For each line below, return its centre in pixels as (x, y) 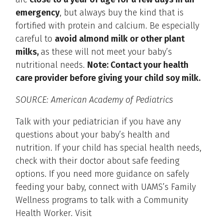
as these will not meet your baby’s (106, 52)
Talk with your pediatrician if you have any (98, 122)
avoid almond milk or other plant (120, 39)
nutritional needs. (51, 65)
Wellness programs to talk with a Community (102, 200)
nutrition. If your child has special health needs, (108, 148)
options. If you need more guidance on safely (102, 174)
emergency (38, 13)
